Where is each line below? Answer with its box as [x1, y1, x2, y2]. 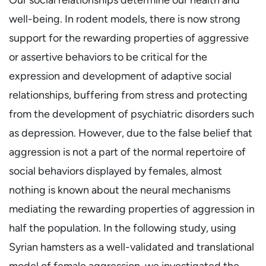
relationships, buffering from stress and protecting [9, 88, 248, 101]
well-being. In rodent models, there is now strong [9, 12, 240, 25]
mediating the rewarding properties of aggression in [9, 202, 255, 215]
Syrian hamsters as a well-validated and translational [9, 240, 254, 253]
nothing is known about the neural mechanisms [9, 183, 230, 196]
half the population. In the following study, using [9, 221, 236, 234]
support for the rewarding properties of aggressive [9, 31, 249, 44]
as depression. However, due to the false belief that [9, 126, 252, 139]
